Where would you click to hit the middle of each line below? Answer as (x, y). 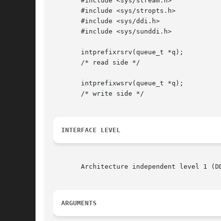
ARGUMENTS (79, 203)
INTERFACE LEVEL (91, 130)
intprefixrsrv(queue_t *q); (118, 52)
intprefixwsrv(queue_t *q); (118, 83)
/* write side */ (99, 94)
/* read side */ (97, 63)
